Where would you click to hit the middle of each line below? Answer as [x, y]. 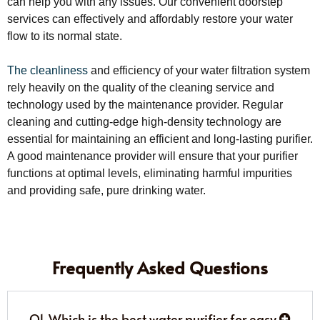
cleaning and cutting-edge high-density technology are [144, 121]
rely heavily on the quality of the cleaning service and [141, 87]
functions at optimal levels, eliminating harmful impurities [150, 173]
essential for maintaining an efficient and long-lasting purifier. [160, 139]
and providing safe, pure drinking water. [106, 190]
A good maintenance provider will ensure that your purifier [152, 156]
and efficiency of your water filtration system [199, 70]
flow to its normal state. [65, 36]
